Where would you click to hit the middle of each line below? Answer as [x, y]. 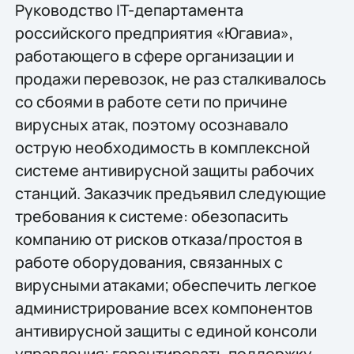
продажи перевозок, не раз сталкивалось [170, 78]
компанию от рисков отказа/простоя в [158, 239]
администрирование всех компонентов [164, 307]
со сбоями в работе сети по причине [151, 101]
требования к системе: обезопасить [151, 216]
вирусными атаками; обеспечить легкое [166, 284]
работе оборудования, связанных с [149, 262]
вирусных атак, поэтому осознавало [151, 124]
